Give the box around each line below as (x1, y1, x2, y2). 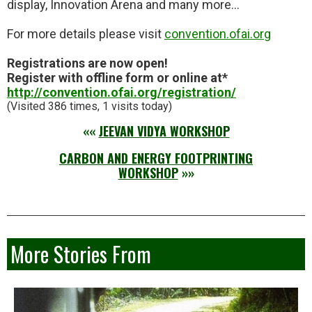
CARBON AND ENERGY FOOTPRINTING (59, 148, 253, 167)
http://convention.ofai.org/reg (7, 84, 182, 100)
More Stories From (10, 237, 151, 270)
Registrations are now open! (7, 55, 168, 70)
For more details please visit (7, 26, 164, 41)
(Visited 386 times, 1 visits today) (7, 99, 172, 113)
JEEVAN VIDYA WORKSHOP (98, 121, 230, 140)
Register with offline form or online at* (7, 70, 228, 85)
